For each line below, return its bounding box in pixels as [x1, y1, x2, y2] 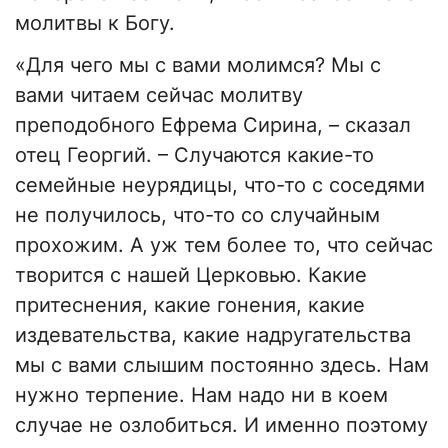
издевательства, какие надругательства [15, 323, 411, 348]
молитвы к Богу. [15, 11, 175, 36]
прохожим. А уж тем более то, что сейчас [15, 233, 433, 258]
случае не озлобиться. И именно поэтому [15, 413, 428, 438]
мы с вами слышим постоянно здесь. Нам [15, 353, 429, 378]
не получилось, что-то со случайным [15, 203, 380, 228]
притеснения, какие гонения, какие [15, 293, 365, 318]
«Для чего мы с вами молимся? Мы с [15, 53, 381, 78]
